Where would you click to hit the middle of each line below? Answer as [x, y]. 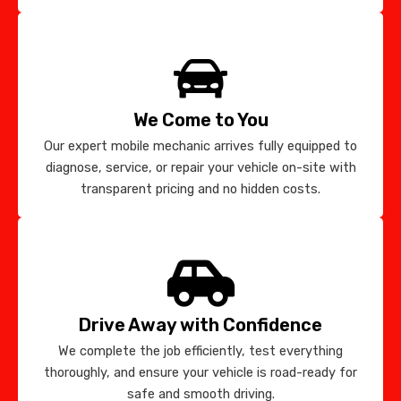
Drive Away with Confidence [200, 324]
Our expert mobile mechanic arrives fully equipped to [200, 145]
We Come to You [200, 119]
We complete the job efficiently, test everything [200, 350]
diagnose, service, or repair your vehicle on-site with [200, 167]
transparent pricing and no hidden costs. [200, 188]
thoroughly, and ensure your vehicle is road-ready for [200, 372]
